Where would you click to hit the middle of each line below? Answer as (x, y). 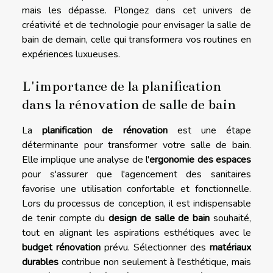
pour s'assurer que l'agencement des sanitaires (136, 174)
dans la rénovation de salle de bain (129, 104)
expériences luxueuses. (71, 54)
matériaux (230, 247)
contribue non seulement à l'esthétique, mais (155, 262)
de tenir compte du (66, 218)
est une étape (209, 130)
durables (40, 262)
